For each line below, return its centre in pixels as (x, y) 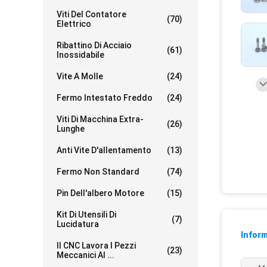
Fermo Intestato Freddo (105, 98)
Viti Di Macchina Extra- (100, 119)
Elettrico (74, 24)
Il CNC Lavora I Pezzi (96, 246)
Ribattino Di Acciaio (94, 45)
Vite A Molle (80, 76)
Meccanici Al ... (86, 255)
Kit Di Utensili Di (86, 215)
